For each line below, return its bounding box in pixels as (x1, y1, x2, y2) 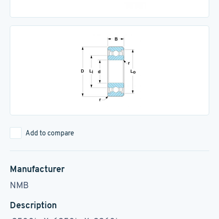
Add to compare (25, 129, 74, 137)
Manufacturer (10, 163, 65, 175)
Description (10, 199, 57, 211)
